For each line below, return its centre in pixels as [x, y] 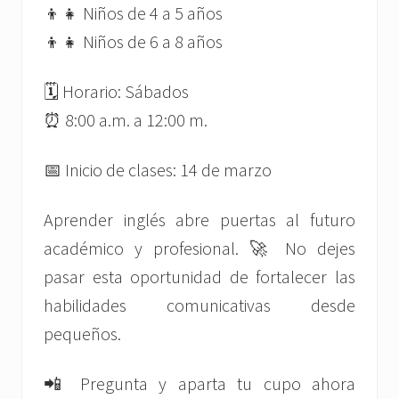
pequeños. [82, 334]
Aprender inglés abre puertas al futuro [199, 220]
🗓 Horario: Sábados [116, 92]
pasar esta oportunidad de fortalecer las [199, 277]
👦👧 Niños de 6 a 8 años [133, 42]
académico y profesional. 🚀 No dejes [199, 248]
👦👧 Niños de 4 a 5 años [133, 13]
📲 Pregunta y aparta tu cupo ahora [199, 384]
